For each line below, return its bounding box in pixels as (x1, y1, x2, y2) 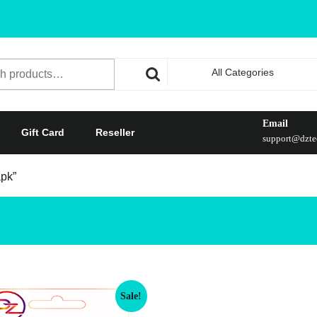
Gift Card (21, 127, 64, 139)
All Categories (211, 67, 274, 79)
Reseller (96, 127, 134, 139)
